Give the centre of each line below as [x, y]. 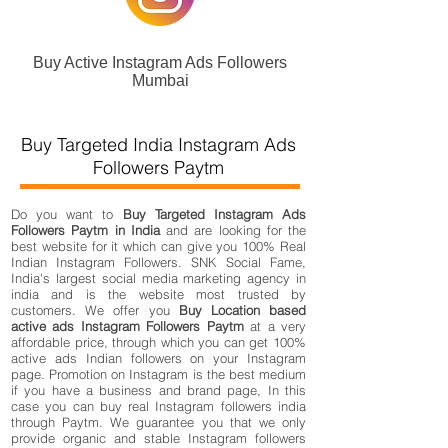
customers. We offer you [95, 310]
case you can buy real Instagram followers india [158, 406]
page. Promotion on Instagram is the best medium [158, 374]
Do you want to [67, 214]
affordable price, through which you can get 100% [158, 342]
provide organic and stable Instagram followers [158, 438]
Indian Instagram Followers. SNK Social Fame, [158, 262]
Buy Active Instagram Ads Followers [160, 62]
